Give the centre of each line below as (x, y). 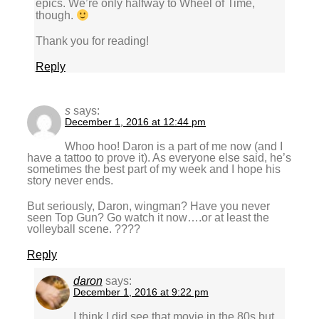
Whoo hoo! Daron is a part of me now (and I (174, 146)
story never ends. (70, 180)
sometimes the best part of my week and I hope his (154, 169)
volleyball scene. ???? (84, 229)
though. (56, 16)
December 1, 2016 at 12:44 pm (136, 121)
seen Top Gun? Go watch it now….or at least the (148, 217)
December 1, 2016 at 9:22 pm (141, 292)
